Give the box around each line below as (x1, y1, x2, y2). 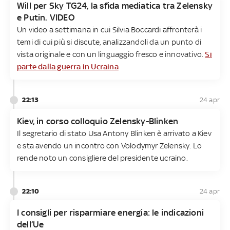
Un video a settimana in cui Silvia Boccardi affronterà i (17, 25, 202, 34)
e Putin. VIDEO (17, 12, 74, 23)
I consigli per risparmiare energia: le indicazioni (17, 207, 204, 218)
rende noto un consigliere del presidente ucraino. (17, 153, 188, 162)
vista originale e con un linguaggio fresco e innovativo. (17, 49, 205, 59)
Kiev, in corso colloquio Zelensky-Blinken (17, 116, 179, 126)
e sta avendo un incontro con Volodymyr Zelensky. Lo (17, 141, 202, 150)
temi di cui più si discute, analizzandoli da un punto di (17, 37, 202, 46)
